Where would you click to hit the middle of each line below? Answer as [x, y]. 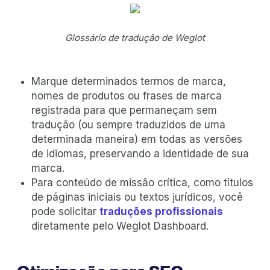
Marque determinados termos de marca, [129, 82]
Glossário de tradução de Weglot [135, 38]
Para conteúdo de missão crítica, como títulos [142, 183]
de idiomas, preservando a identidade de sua [140, 154]
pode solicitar [65, 212]
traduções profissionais [161, 212]
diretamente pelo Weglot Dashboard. [120, 226]
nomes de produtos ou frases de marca [127, 96]
